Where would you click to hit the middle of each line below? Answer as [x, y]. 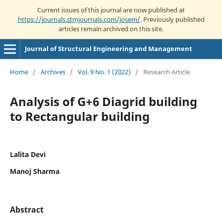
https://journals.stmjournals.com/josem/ [79, 19]
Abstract [27, 209]
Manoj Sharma [34, 171]
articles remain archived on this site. [111, 28]
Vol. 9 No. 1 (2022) [104, 72]
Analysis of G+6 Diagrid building [103, 101]
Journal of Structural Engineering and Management [108, 49]
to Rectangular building [80, 116]
